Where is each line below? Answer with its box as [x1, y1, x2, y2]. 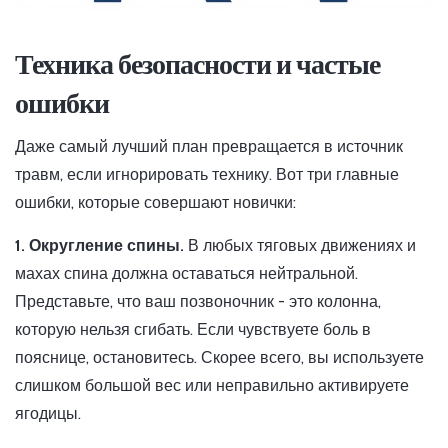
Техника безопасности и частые [15, 47, 380, 82]
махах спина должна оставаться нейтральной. [15, 264, 358, 284]
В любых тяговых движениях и [184, 236, 416, 256]
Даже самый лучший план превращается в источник [15, 137, 403, 157]
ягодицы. [15, 404, 81, 424]
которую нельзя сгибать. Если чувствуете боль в [15, 320, 371, 340]
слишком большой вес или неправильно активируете [15, 376, 409, 396]
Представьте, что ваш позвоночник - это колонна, [15, 292, 381, 312]
